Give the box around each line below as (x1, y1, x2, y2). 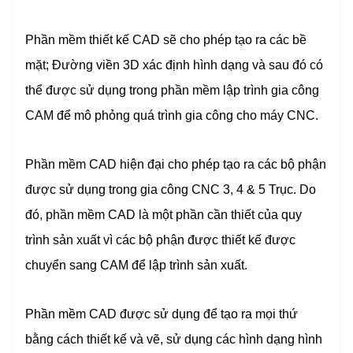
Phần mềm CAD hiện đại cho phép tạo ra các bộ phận (25, 158, 326, 172)
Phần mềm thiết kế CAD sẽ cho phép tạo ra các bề (25, 33, 307, 47)
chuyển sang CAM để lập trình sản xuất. (25, 258, 247, 273)
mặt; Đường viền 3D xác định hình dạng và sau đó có (25, 58, 323, 72)
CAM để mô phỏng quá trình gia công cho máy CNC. (25, 109, 318, 123)
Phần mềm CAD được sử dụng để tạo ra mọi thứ (25, 307, 298, 321)
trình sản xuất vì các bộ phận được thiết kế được (25, 233, 295, 247)
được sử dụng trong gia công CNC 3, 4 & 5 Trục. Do (25, 183, 316, 197)
